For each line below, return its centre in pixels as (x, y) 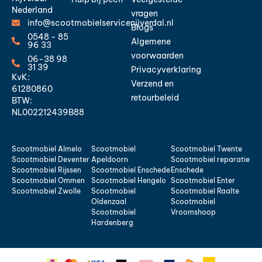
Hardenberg (112, 223)
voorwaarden (157, 56)
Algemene (151, 42)
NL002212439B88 (48, 112)
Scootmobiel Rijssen (46, 170)
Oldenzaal (109, 202)
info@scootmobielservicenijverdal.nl (100, 23)
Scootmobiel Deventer (51, 160)
